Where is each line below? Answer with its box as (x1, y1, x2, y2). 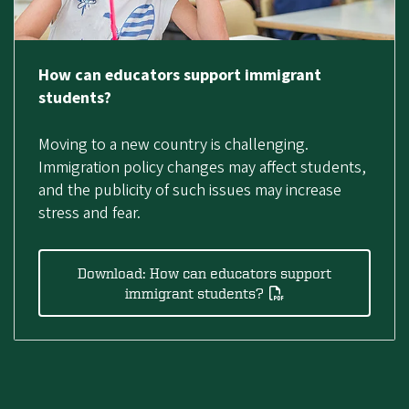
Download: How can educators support (78, 264, 331, 281)
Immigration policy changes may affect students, (37, 155, 366, 179)
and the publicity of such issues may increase (37, 178, 341, 202)
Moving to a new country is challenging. (37, 132, 309, 156)
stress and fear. (37, 201, 141, 225)
